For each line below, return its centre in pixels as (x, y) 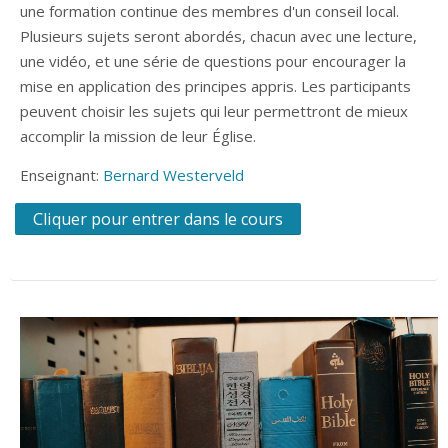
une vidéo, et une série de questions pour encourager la (213, 60)
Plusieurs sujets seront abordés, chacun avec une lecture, (218, 35)
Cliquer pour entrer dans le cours (158, 219)
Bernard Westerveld (173, 174)
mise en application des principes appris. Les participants (215, 85)
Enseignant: (61, 174)
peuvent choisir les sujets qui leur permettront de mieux (214, 110)
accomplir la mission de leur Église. (138, 135)
